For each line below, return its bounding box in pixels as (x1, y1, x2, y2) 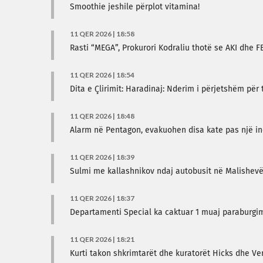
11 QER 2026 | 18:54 (70, 70, 134, 79)
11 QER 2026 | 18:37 (70, 194, 134, 203)
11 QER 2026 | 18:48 (70, 112, 134, 120)
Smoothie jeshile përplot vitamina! (70, 3, 200, 11)
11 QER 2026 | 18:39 (70, 153, 134, 161)
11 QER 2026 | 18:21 (70, 235, 134, 244)
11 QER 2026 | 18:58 (70, 29, 134, 38)
